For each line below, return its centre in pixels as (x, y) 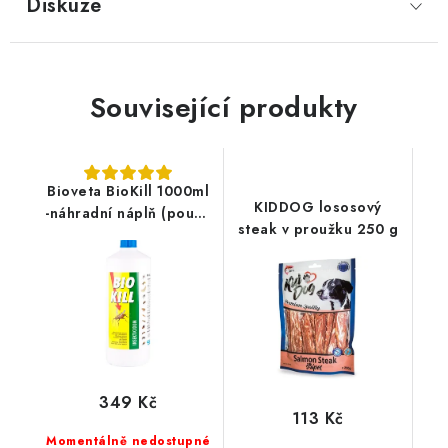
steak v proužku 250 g (317, 229)
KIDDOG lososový (318, 207)
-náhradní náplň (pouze (128, 213)
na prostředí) (128, 235)
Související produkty (223, 107)
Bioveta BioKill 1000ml (128, 191)
